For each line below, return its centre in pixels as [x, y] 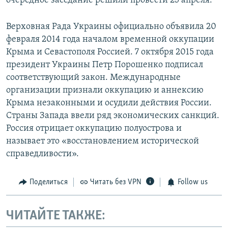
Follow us [192, 182]
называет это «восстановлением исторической [103, 141]
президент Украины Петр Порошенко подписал [105, 65]
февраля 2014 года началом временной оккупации [110, 40]
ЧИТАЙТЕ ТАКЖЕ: [56, 216]
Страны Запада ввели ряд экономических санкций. [113, 116]
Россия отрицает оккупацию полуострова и [94, 129]
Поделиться [48, 182]
